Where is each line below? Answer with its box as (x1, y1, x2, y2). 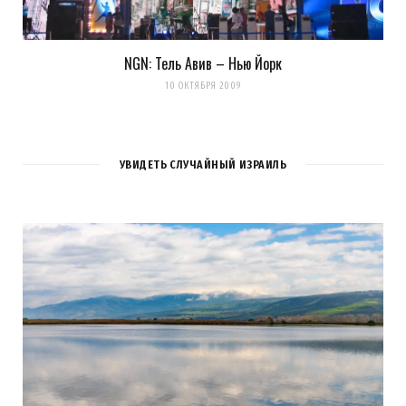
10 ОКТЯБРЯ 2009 (165, 81, 241, 92)
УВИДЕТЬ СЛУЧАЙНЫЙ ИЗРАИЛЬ (119, 158, 287, 172)
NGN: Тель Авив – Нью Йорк (124, 53, 282, 75)
